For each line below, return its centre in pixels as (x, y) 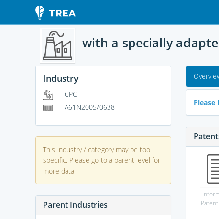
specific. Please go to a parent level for (102, 160)
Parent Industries (75, 205)
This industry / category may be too (97, 149)
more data (59, 171)
